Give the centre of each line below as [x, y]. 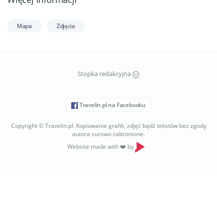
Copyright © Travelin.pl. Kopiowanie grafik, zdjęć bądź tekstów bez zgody [108, 125]
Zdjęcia [66, 26]
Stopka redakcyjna [105, 74]
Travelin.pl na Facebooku [112, 105]
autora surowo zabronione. [108, 134]
